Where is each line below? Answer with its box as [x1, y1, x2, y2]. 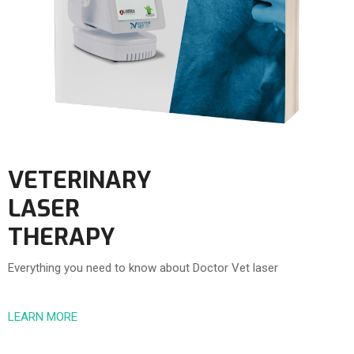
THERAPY [8, 221, 115, 254]
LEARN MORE [8, 310, 77, 325]
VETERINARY [8, 164, 152, 197]
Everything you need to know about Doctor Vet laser [8, 261, 278, 276]
